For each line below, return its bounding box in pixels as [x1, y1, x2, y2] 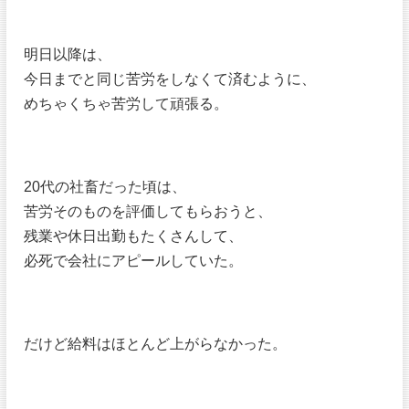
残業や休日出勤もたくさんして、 [24, 228, 244, 244]
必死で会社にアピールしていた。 [24, 253, 244, 268]
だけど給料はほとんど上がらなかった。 [24, 336, 288, 351]
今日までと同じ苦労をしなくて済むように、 [24, 71, 317, 87]
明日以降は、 [24, 47, 112, 62]
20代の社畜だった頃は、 [24, 179, 187, 194]
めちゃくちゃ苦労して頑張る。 [24, 96, 229, 111]
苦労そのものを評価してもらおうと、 [24, 204, 273, 219]
